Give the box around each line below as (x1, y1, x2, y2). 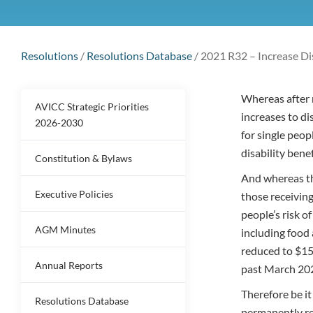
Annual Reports (35, 259, 103, 272)
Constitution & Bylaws (35, 152, 132, 165)
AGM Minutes (35, 224, 96, 236)
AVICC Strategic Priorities (35, 101, 149, 113)
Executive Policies (35, 188, 113, 201)
